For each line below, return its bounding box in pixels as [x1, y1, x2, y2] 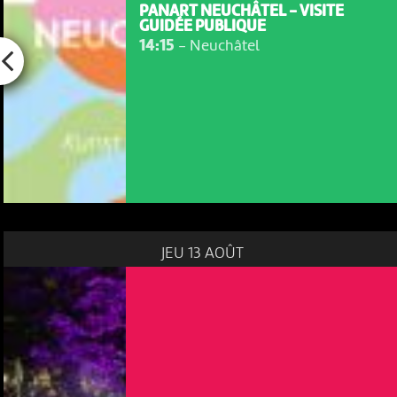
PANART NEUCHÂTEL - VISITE [138, 4, 344, 19]
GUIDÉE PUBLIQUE [138, 19, 266, 35]
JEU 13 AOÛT [160, 245, 244, 262]
